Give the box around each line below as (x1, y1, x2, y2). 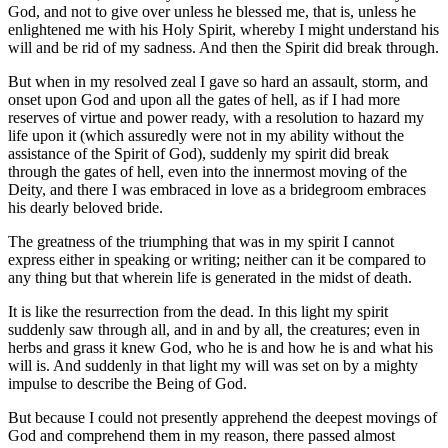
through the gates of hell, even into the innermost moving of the (8, 163, 407, 181)
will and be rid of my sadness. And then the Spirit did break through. (8, 39, 439, 57)
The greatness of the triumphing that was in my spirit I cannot (8, 233, 394, 251)
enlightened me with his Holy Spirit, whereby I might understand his (8, 21, 439, 39)
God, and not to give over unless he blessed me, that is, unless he (8, 3, 416, 21)
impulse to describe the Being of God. (8, 375, 247, 393)
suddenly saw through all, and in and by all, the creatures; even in (8, 321, 420, 339)
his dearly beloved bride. (8, 199, 163, 217)
